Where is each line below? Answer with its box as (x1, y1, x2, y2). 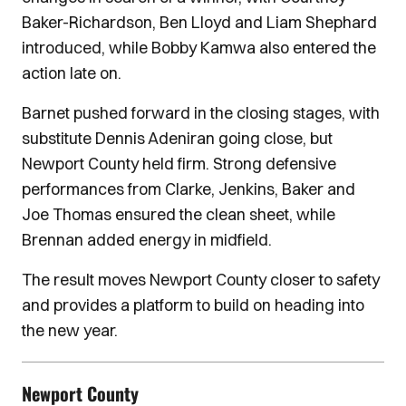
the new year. (22, 320, 118, 341)
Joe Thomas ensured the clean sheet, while (22, 204, 335, 225)
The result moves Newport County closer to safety (22, 269, 380, 290)
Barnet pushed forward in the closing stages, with (22, 102, 380, 123)
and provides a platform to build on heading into (22, 295, 364, 315)
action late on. (22, 63, 121, 83)
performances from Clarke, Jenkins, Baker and (22, 179, 355, 199)
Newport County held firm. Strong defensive (22, 153, 336, 174)
